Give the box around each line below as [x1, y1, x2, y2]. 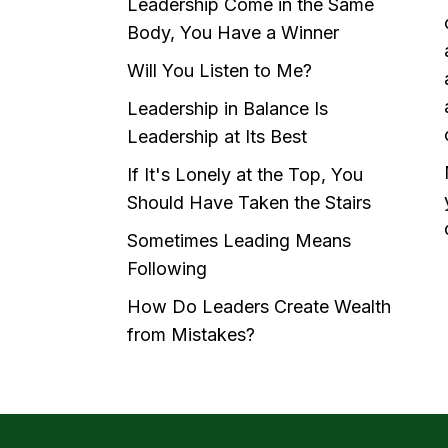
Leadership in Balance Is [127, 97, 328, 119]
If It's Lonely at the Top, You [127, 163, 363, 185]
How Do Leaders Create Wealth [127, 295, 391, 317]
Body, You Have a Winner [127, 21, 339, 43]
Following [127, 257, 207, 279]
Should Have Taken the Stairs [127, 191, 371, 213]
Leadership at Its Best [127, 125, 307, 147]
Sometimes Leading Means [127, 229, 351, 251]
